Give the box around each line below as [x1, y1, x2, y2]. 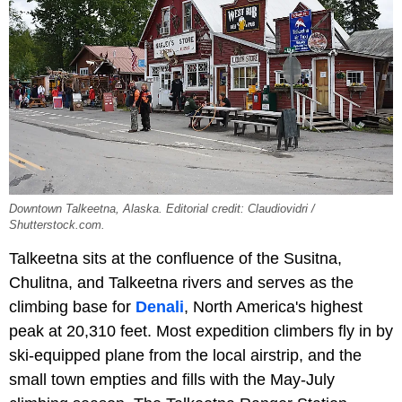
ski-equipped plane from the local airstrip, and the [9, 346, 362, 365]
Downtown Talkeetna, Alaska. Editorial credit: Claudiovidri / [9, 203, 315, 216]
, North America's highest [184, 298, 363, 317]
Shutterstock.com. [9, 219, 105, 232]
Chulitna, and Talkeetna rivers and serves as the [9, 274, 354, 293]
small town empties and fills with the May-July [9, 371, 335, 389]
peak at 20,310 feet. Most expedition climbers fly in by [9, 322, 393, 341]
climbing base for [9, 298, 135, 317]
